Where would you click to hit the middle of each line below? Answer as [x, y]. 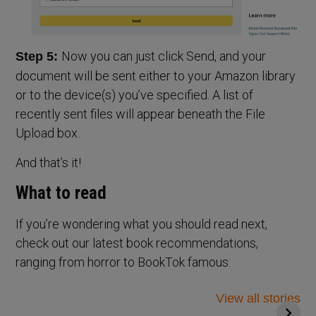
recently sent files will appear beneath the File [141, 114]
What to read [61, 193]
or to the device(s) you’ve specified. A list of [135, 95]
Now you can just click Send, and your [164, 56]
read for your [69, 298]
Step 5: [39, 56]
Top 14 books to [78, 281]
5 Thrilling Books [223, 281]
